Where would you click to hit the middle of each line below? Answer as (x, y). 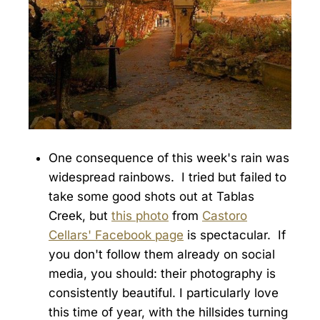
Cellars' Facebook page (116, 235)
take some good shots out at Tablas (151, 197)
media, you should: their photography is (162, 274)
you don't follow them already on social (162, 255)
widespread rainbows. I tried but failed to (167, 177)
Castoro (225, 216)
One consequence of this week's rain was (169, 158)
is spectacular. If (235, 235)
